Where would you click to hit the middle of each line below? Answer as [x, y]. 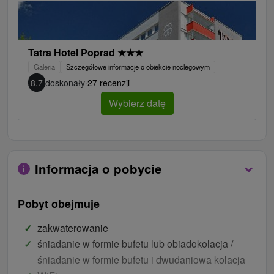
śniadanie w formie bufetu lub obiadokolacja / [135, 244]
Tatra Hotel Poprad [73, 53]
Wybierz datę [137, 103]
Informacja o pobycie [98, 169]
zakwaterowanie [73, 228]
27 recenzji [109, 83]
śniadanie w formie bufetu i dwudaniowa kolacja [141, 260]
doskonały [65, 83]
